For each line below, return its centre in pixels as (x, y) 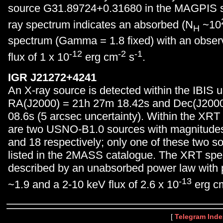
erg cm (100, 57)
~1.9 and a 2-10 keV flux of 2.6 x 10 (93, 185)
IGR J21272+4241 (52, 77)
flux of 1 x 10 (39, 57)
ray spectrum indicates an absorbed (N (101, 24)
